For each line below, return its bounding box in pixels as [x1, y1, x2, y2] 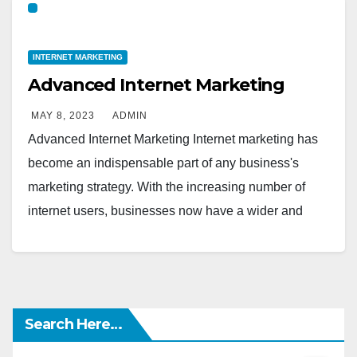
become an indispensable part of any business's [28, 156, 299, 170]
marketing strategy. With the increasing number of [28, 180, 305, 194]
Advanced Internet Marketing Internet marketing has [28, 132, 318, 146]
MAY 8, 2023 [31, 110, 95, 121]
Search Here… [25, 316, 123, 333]
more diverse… [28, 228, 114, 241]
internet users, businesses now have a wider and [28, 204, 303, 218]
